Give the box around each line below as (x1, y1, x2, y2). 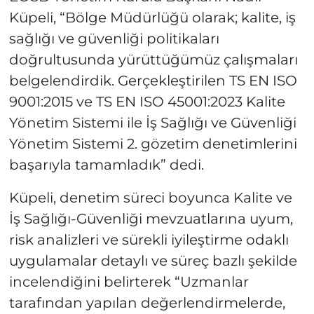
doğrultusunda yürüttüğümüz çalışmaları (8, 50, 298, 68)
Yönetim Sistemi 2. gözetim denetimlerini (8, 135, 297, 152)
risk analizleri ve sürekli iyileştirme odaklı (8, 231, 289, 248)
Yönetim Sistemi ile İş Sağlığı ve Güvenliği (8, 114, 296, 131)
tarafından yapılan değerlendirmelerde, (8, 294, 285, 311)
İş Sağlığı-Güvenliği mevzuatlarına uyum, (8, 210, 293, 227)
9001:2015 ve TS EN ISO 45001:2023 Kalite (8, 93, 285, 110)
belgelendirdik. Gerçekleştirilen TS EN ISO (8, 71, 297, 89)
